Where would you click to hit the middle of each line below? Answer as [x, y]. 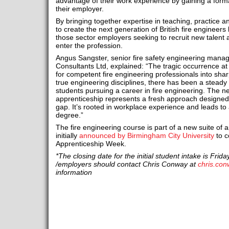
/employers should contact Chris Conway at [127, 164]
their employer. [79, 9]
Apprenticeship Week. [91, 144]
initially [67, 135]
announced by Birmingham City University [146, 135]
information [74, 172]
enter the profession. [89, 45]
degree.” [69, 115]
